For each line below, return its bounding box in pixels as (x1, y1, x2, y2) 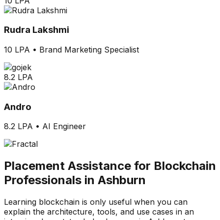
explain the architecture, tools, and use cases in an (4, 207, 194, 217)
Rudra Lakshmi (4, 24, 69, 36)
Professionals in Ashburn (4, 173, 146, 188)
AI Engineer (42, 121, 86, 132)
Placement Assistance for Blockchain (4, 159, 216, 173)
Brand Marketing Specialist (39, 45, 139, 55)
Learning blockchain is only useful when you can (4, 197, 188, 207)
